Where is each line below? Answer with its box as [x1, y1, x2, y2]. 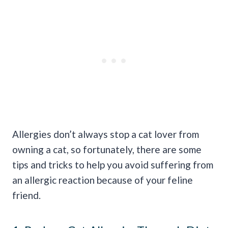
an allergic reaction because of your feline [12, 174, 193, 186]
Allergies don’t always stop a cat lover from [12, 128, 199, 140]
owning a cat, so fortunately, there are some [12, 144, 202, 156]
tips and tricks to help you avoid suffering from [12, 159, 213, 171]
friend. [12, 189, 41, 202]
